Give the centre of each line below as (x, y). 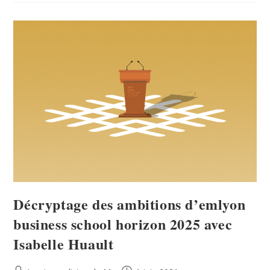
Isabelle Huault (64, 244)
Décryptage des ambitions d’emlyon (130, 204)
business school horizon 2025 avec (123, 224)
